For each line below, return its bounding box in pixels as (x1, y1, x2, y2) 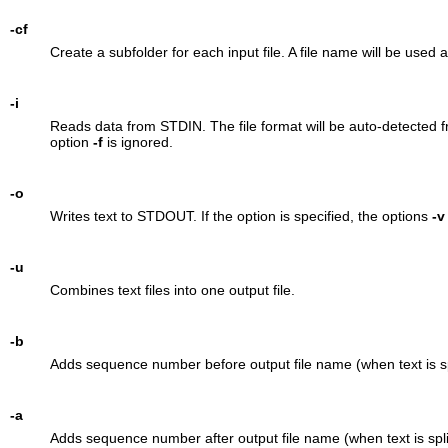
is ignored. (102, 133, 173, 150)
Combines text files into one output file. (49, 281, 295, 298)
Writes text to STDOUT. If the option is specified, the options (49, 207, 432, 224)
